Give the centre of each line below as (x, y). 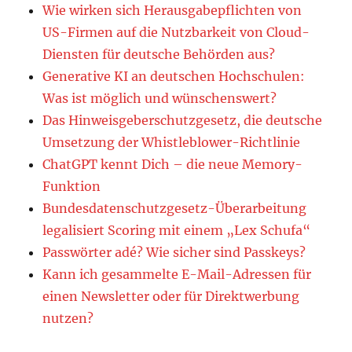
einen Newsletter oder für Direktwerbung (171, 297)
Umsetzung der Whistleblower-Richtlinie (172, 143)
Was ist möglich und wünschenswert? (160, 99)
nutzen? (68, 319)
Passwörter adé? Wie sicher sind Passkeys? (174, 253)
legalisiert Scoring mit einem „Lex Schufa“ (177, 231)
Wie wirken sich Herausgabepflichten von (172, 11)
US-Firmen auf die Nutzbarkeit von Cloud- (176, 33)
